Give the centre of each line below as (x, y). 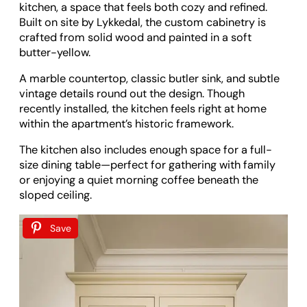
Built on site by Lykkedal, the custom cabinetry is (143, 22)
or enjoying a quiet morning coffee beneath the (139, 180)
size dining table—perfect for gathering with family (147, 165)
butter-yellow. (55, 52)
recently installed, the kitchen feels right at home (143, 109)
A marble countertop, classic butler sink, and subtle (149, 79)
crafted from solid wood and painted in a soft (135, 37)
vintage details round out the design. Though (132, 94)
